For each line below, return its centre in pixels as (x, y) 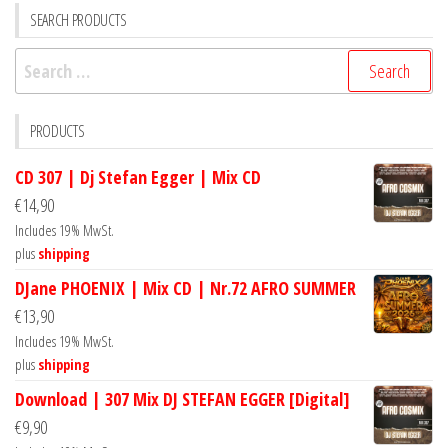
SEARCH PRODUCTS (78, 20)
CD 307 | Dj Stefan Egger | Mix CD (138, 177)
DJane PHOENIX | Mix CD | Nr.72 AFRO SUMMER (185, 288)
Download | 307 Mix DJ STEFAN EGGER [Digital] (182, 399)
